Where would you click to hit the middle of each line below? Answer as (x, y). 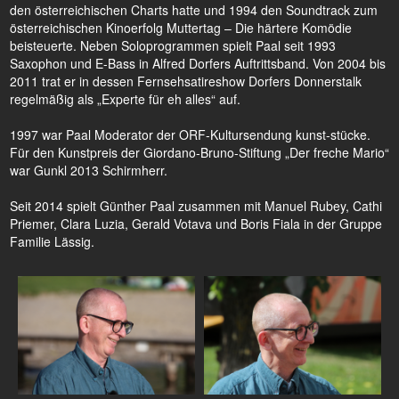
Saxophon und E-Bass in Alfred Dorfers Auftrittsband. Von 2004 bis (198, 63)
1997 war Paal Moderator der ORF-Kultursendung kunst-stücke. (190, 134)
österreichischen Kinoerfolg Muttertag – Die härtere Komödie (181, 28)
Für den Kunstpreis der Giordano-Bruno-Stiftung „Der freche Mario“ (199, 152)
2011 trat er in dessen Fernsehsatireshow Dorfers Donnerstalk (186, 81)
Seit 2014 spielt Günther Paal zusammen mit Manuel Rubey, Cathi (196, 206)
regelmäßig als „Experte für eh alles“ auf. (125, 99)
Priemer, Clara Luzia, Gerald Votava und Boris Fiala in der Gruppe (196, 224)
